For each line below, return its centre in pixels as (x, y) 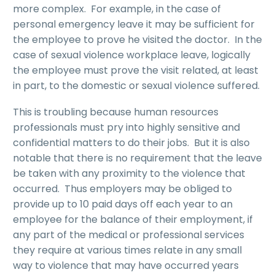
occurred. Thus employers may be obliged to (122, 188)
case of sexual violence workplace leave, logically (132, 55)
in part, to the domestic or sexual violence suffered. (136, 85)
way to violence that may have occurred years (126, 265)
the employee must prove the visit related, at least (136, 70)
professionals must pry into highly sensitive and (126, 127)
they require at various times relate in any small (127, 250)
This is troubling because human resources (116, 112)
